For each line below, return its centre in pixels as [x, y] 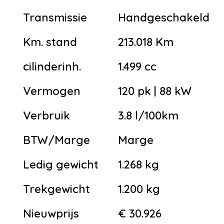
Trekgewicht [56, 189]
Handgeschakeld [164, 17]
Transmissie [55, 17]
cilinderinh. [52, 66]
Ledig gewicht [61, 164]
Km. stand [50, 42]
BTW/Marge [56, 140]
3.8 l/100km [148, 115]
